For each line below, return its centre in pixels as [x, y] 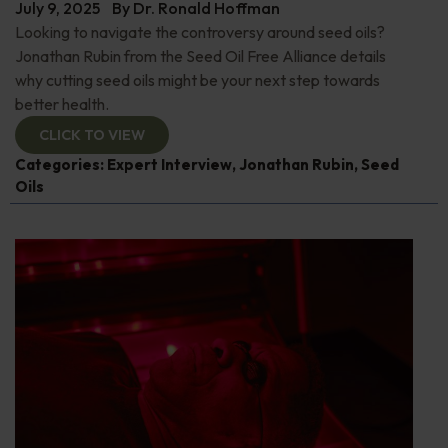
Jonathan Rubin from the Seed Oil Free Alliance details [200, 56]
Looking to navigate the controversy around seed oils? [200, 32]
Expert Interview [169, 165]
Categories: [61, 165]
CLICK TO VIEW [92, 135]
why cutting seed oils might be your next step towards [197, 80]
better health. [62, 104]
